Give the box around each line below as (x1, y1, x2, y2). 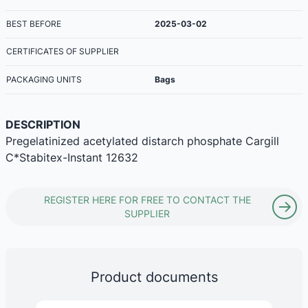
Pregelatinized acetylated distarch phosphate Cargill (5, 133, 279, 148)
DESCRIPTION (5, 117, 80, 131)
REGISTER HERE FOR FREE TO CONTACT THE (43, 193, 251, 206)
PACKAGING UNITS (6, 74, 82, 85)
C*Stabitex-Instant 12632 (5, 150, 138, 164)
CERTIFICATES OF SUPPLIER (6, 45, 119, 56)
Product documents (90, 268, 218, 285)
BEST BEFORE (6, 18, 61, 29)
